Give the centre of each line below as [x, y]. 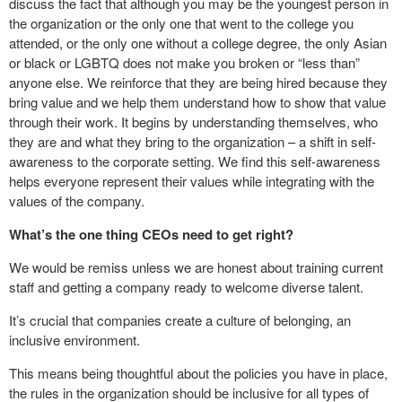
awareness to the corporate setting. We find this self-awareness [195, 161]
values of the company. [77, 201]
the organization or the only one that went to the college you [181, 23]
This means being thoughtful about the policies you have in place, [198, 373]
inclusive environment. [74, 340]
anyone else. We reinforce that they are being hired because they [198, 82]
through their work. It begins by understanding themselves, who [193, 122]
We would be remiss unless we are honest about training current [196, 267]
